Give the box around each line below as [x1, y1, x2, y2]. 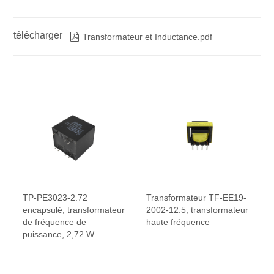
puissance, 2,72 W [23, 229, 95, 240]
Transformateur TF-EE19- [146, 193, 246, 203]
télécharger [13, 30, 63, 41]
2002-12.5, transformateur [146, 205, 248, 215]
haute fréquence [146, 217, 210, 228]
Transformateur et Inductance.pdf [83, 32, 213, 42]
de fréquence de [23, 217, 87, 228]
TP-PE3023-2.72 [23, 193, 88, 203]
